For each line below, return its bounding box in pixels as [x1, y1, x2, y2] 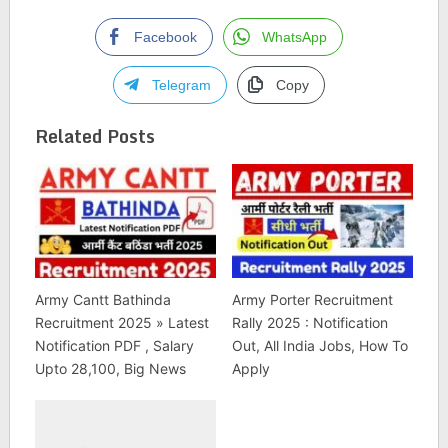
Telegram [151, 77, 211, 94]
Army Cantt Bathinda [34, 290, 171, 308]
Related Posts [34, 121, 155, 152]
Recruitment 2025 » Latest [34, 313, 209, 331]
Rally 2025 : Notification [231, 313, 388, 331]
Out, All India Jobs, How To [231, 336, 408, 354]
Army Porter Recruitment [231, 290, 393, 308]
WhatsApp [261, 29, 327, 46]
